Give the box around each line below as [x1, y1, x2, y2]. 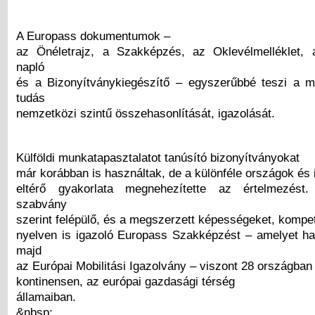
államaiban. [16, 290, 76, 304]
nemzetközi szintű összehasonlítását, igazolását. [16, 106, 275, 121]
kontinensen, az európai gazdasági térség [16, 274, 235, 289]
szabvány [16, 197, 67, 212]
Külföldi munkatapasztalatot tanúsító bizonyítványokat [16, 150, 300, 165]
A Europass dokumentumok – [16, 29, 170, 44]
